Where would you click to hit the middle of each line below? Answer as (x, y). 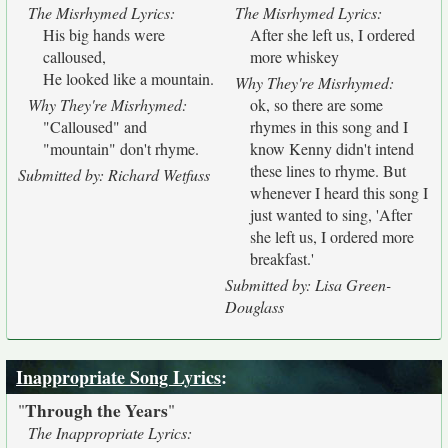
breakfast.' (282, 258)
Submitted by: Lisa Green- (308, 284)
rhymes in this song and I (329, 126)
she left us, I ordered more (332, 236)
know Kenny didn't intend (332, 148)
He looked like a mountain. (128, 78)
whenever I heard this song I (339, 192)
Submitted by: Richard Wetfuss (114, 174)
